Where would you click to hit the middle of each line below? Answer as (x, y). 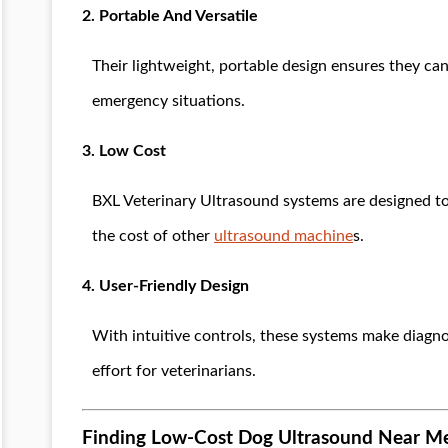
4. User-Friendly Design (165, 285)
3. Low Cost (124, 150)
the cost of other (153, 235)
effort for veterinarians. (174, 370)
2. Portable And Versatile (170, 15)
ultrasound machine (283, 235)
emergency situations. (168, 100)
